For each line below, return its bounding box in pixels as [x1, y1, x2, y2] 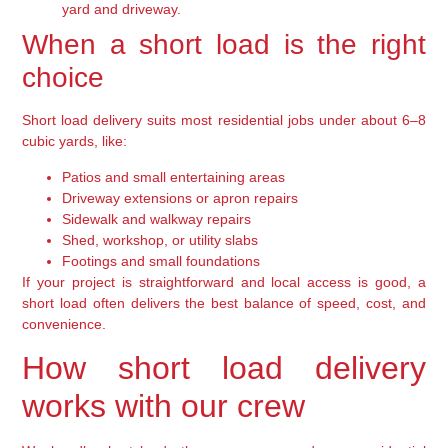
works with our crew [22, 388, 306, 425]
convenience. [22, 315, 107, 332]
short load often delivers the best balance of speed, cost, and [22, 294, 426, 311]
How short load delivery [22, 350, 426, 387]
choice [22, 62, 105, 94]
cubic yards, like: [22, 133, 128, 150]
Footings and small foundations [62, 252, 261, 269]
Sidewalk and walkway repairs [62, 210, 252, 227]
